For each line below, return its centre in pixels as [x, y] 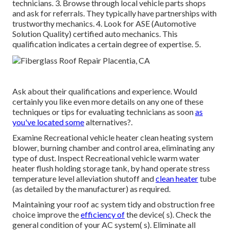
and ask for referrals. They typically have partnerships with [114, 13]
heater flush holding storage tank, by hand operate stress [111, 168]
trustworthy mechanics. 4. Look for [74, 24]
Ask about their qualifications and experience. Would [105, 91]
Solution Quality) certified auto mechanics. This [95, 34]
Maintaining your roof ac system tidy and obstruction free [113, 204]
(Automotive [173, 24]
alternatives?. [108, 122]
